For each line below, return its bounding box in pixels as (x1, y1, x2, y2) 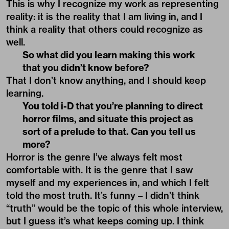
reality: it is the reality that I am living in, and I (6, 10, 202, 22)
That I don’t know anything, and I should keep (6, 74, 206, 86)
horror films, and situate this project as (22, 112, 193, 125)
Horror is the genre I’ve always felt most (6, 151, 182, 163)
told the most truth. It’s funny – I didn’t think (6, 189, 199, 201)
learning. (6, 87, 43, 99)
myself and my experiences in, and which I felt (6, 176, 209, 189)
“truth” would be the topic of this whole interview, (6, 202, 223, 214)
